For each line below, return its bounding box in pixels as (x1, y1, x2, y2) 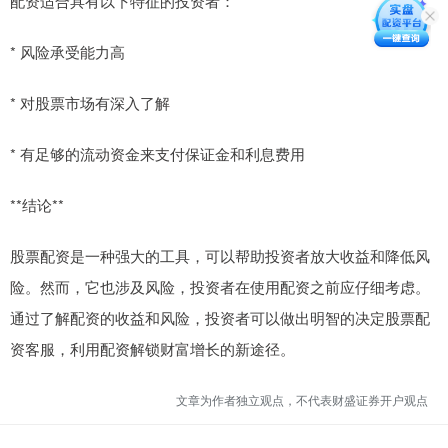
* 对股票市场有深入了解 (10, 91, 170, 113)
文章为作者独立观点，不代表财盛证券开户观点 (176, 390, 428, 408)
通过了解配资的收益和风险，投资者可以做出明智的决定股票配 (10, 306, 430, 328)
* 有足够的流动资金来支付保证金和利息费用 (10, 142, 305, 164)
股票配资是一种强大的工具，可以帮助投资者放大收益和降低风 (10, 244, 430, 266)
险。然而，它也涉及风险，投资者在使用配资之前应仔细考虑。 (10, 275, 430, 297)
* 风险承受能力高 (10, 40, 125, 62)
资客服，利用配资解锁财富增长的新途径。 (10, 337, 295, 359)
